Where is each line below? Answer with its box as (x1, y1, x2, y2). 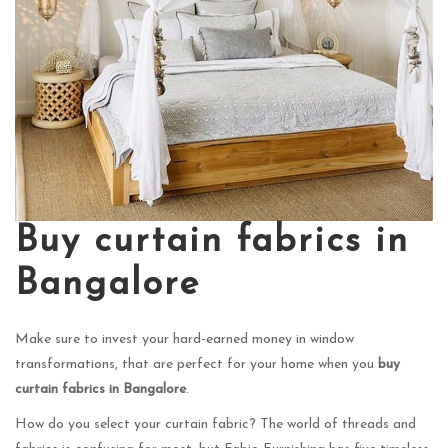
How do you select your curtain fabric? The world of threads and (15, 416, 416, 432)
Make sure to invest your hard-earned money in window (15, 331, 354, 347)
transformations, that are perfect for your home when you (15, 356, 378, 372)
